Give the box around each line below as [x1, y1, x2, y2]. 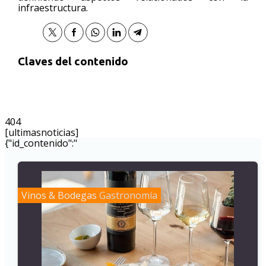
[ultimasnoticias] [5, 125, 78, 139]
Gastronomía [99, 188, 158, 202]
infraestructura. [18, 1, 88, 15]
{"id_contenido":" [5, 136, 77, 150]
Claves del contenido [18, 55, 129, 68]
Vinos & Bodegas [21, 188, 97, 202]
